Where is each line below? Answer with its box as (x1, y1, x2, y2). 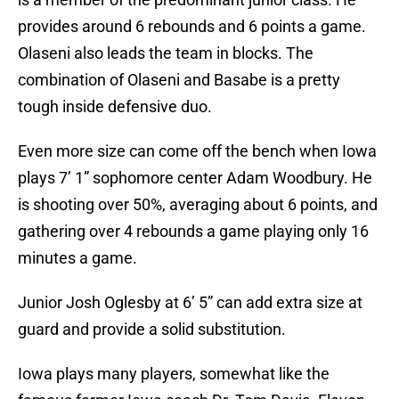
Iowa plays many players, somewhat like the (18, 364, 330, 384)
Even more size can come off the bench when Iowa (18, 142, 377, 161)
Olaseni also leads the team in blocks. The (18, 44, 313, 63)
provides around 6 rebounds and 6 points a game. (18, 17, 366, 37)
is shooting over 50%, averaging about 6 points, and (18, 195, 378, 215)
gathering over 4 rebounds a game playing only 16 (18, 222, 369, 241)
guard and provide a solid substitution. (18, 320, 286, 339)
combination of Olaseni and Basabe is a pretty (18, 70, 340, 90)
